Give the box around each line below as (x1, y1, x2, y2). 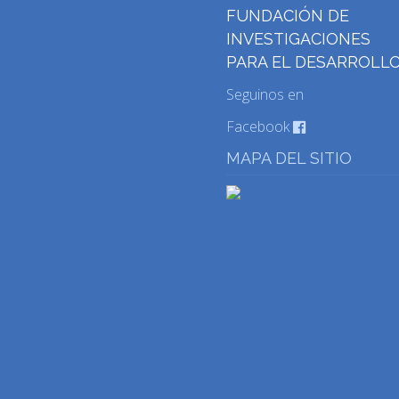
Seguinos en (226, 84, 304, 104)
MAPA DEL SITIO (226, 148, 352, 167)
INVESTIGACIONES (226, 28, 370, 48)
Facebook (226, 116, 293, 136)
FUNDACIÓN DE (226, 5, 349, 25)
